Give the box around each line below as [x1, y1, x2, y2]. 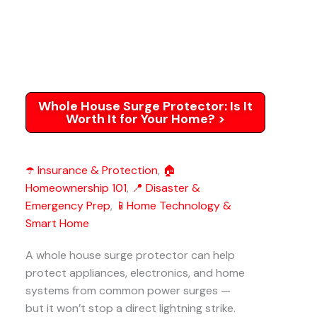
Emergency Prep [25, 198, 110, 213]
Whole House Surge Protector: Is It [38, 98, 253, 115]
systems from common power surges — [25, 283, 231, 298]
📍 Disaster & [132, 180, 200, 195]
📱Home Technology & [115, 198, 231, 213]
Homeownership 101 [25, 180, 127, 195]
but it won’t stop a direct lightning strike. [25, 301, 236, 316]
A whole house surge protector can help [25, 248, 235, 263]
